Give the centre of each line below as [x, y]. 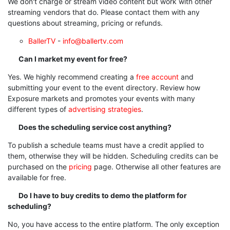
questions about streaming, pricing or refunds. [85, 23]
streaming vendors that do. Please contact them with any [104, 12]
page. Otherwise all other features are [156, 166]
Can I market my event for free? [72, 59]
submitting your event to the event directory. [84, 87]
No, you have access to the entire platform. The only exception [113, 224]
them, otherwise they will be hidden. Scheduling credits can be [113, 156]
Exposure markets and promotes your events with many [101, 98]
